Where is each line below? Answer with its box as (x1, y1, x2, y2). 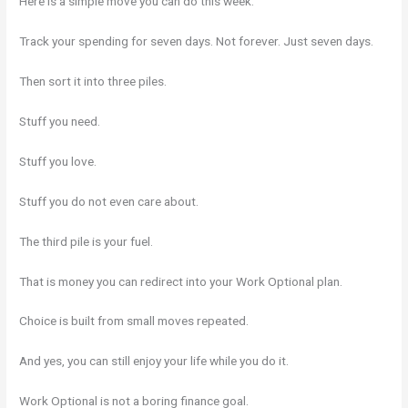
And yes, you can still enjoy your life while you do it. (19, 353, 290, 369)
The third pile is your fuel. (19, 233, 154, 249)
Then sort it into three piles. (19, 74, 168, 89)
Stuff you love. (19, 153, 97, 168)
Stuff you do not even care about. (19, 193, 199, 209)
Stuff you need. (19, 114, 101, 129)
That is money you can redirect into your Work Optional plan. (19, 273, 343, 289)
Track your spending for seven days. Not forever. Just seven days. (19, 34, 374, 49)
